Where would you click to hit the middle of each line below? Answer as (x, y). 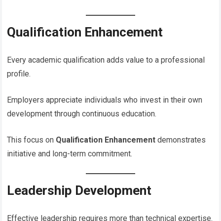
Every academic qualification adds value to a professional (106, 60)
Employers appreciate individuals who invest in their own (105, 100)
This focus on (32, 140)
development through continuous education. (82, 113)
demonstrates (181, 140)
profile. (19, 74)
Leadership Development (79, 190)
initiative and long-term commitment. (70, 153)
